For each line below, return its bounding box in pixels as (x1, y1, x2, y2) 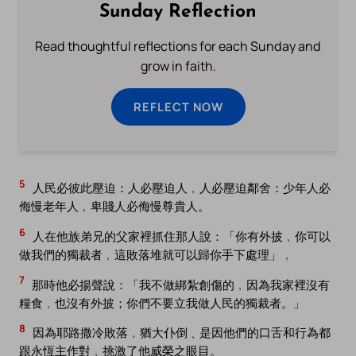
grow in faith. (140, 57, 216, 75)
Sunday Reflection (99, 3, 257, 22)
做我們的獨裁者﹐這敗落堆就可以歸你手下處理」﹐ (19, 246, 293, 263)
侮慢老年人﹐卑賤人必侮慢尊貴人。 (19, 198, 210, 215)
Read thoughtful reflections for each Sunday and (35, 37, 321, 56)
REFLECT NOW (133, 99, 223, 115)
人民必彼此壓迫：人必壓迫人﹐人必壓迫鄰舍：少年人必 (30, 180, 331, 196)
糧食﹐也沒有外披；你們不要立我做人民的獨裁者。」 (19, 294, 305, 311)
